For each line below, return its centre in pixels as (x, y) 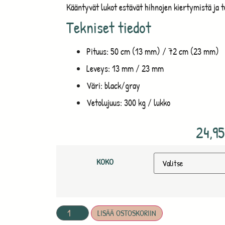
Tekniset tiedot (109, 27)
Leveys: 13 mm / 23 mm (125, 68)
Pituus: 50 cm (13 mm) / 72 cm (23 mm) (153, 51)
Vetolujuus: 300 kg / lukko (128, 102)
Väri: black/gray (113, 85)
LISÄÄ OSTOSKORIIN (127, 213)
